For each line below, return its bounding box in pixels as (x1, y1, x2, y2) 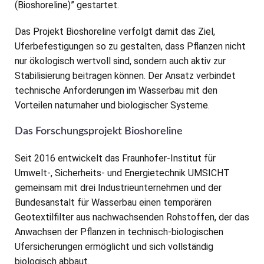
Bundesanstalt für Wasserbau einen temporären (15, 197, 212, 209)
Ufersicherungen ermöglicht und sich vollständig (15, 241, 213, 253)
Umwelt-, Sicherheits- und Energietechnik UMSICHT (15, 167, 230, 179)
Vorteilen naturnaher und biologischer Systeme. (15, 100, 210, 111)
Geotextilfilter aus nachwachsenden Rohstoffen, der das (15, 212, 249, 223)
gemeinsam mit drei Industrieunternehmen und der (15, 182, 222, 194)
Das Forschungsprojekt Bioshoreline (15, 126, 183, 137)
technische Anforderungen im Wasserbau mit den (15, 85, 217, 97)
